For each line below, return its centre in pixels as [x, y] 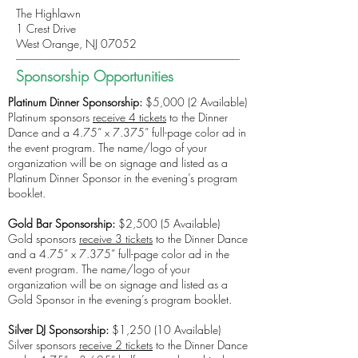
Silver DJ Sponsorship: [58, 330]
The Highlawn [48, 13]
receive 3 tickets [116, 239]
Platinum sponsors [50, 117]
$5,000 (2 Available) [195, 102]
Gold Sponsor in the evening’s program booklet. [120, 299]
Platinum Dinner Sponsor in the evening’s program [123, 178]
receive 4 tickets [129, 117]
